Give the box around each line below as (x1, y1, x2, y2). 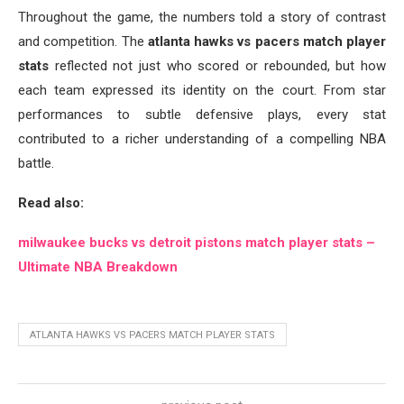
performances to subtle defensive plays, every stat (18, 106, 386, 124)
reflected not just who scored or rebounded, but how (49, 58, 386, 75)
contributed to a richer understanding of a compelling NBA (18, 131, 386, 148)
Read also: (18, 195, 84, 212)
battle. (18, 155, 54, 172)
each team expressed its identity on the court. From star (18, 82, 386, 99)
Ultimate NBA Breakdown (18, 259, 178, 276)
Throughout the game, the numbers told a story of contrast (18, 9, 386, 26)
